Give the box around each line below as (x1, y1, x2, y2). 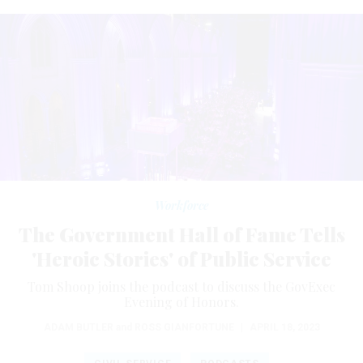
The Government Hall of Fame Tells (18, 220, 345, 247)
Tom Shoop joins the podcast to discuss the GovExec (28, 277, 335, 295)
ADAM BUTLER (43, 321, 113, 333)
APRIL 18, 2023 (249, 321, 320, 333)
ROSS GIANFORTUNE (134, 321, 234, 333)
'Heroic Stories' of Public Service (32, 245, 331, 271)
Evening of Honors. (124, 293, 239, 310)
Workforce (154, 197, 209, 213)
